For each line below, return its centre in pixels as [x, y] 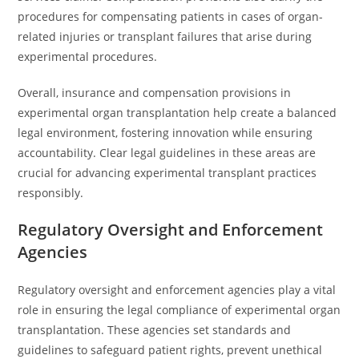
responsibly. [51, 193]
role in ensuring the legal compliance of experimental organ [179, 310]
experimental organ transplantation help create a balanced [177, 113]
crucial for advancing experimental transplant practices [167, 173]
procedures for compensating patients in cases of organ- [171, 16]
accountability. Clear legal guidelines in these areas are [167, 153]
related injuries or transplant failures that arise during [165, 36]
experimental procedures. [88, 56]
